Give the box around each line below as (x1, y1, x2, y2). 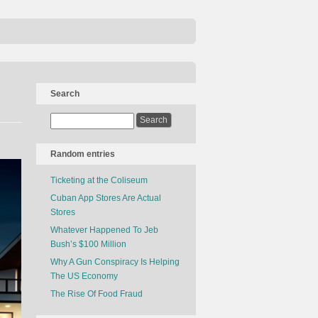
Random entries (50, 149, 115, 159)
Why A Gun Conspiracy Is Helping (50, 257, 180, 267)
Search (50, 89, 79, 99)
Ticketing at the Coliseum (50, 175, 148, 185)
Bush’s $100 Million (50, 239, 126, 249)
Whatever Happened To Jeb (50, 225, 158, 235)
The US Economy (50, 271, 118, 281)
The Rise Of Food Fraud (50, 289, 143, 299)
